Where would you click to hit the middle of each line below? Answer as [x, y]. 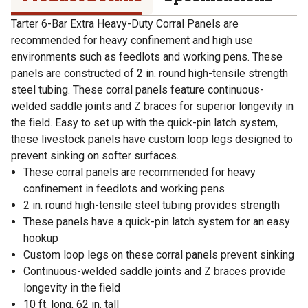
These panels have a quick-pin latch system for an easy [157, 221]
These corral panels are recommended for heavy [140, 172]
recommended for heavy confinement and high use [132, 40]
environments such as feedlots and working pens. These [147, 56]
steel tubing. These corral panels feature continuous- [137, 89]
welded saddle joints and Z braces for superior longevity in [152, 106]
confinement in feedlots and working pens [124, 188]
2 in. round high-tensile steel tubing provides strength [152, 205]
